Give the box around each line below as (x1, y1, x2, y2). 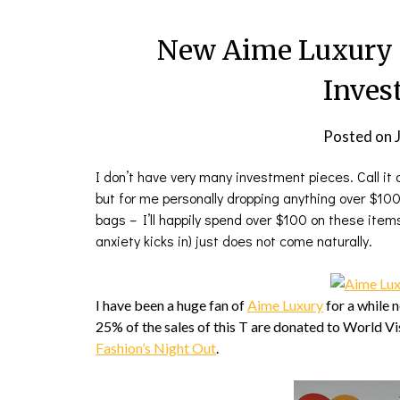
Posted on (322, 127, 395, 146)
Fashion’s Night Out (96, 339, 216, 356)
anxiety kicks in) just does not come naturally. (96, 231, 372, 250)
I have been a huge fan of (96, 296, 247, 313)
